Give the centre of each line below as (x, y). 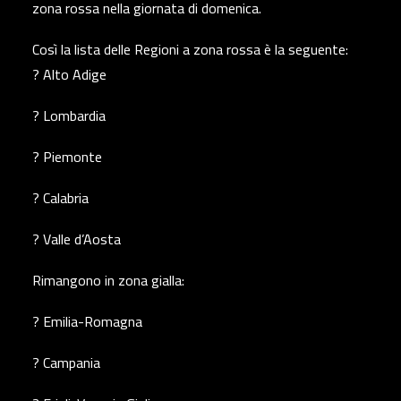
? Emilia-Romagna (87, 321)
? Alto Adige (69, 74)
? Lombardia (69, 115)
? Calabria (60, 198)
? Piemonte (67, 157)
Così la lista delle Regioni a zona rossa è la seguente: (190, 49)
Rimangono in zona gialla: (108, 280)
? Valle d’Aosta (77, 239)
